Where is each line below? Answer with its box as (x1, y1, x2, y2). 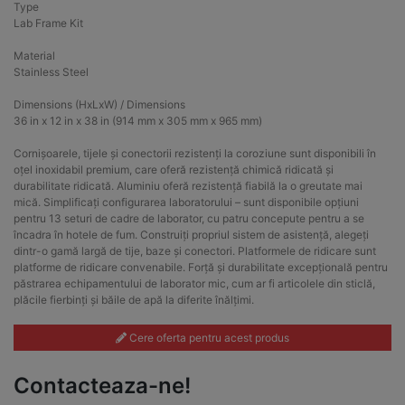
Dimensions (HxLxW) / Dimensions (14, 98, 185, 112)
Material (14, 49, 55, 63)
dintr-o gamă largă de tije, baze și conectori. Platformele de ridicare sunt (14, 244, 376, 259)
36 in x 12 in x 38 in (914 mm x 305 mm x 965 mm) (14, 114, 262, 128)
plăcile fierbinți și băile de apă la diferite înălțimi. (14, 293, 254, 307)
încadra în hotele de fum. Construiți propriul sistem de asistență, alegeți (14, 228, 369, 242)
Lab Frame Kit (14, 16, 83, 31)
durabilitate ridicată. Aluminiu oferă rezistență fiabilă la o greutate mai (14, 179, 363, 193)
